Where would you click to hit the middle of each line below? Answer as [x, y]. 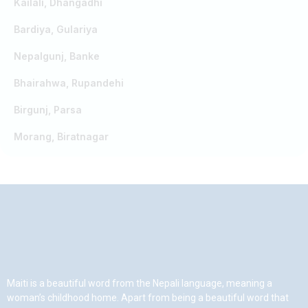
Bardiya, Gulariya [56, 29]
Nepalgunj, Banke [57, 56]
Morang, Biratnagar [61, 136]
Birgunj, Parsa [48, 109]
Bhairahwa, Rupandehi [69, 82]
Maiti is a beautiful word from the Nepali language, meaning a [140, 283]
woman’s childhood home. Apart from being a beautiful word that [148, 297]
